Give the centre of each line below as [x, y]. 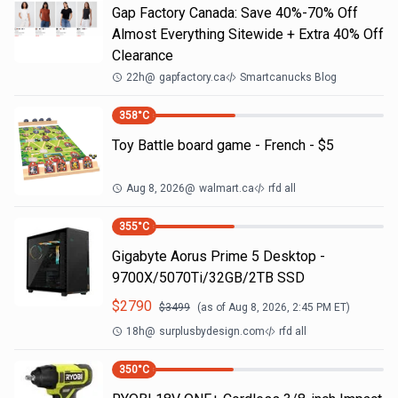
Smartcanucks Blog [288, 77]
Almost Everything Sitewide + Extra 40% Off [248, 34]
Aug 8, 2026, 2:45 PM [280, 307]
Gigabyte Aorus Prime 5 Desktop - [219, 256]
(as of [213, 307]
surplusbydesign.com [212, 331]
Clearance [143, 56]
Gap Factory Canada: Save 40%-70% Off [235, 13]
